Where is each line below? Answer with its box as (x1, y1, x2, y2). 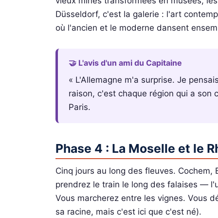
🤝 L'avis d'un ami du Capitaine (69, 57, 182, 68)
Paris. (69, 102, 91, 112)
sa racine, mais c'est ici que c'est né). (55, 206, 201, 217)
